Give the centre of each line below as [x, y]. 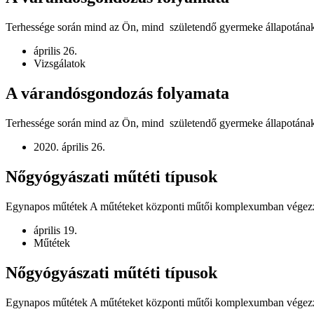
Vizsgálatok [60, 64]
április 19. [55, 230]
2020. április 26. [69, 147]
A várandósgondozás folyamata [117, 94]
